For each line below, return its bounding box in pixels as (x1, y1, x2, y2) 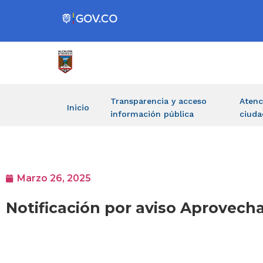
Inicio (67, 103, 89, 112)
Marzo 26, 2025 (17, 173, 91, 184)
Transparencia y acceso (110, 96, 207, 106)
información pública (110, 109, 194, 119)
